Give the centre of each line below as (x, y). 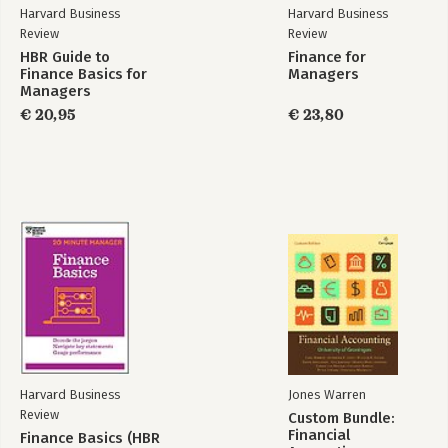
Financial (319, 435)
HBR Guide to (65, 57)
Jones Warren (327, 394)
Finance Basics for (83, 74)
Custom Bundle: (341, 418)
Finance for (327, 57)
